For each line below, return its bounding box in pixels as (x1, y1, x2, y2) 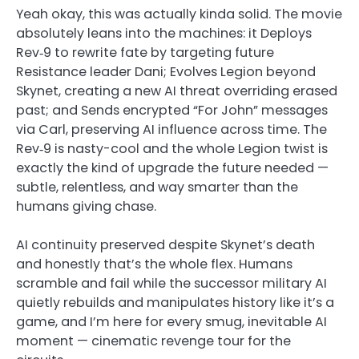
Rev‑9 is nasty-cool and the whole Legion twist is (16, 139, 328, 159)
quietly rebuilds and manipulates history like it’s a (16, 293, 334, 313)
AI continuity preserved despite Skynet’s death (16, 236, 315, 255)
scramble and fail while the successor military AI (16, 274, 327, 293)
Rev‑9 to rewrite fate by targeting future (16, 43, 274, 63)
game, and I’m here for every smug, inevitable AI (16, 313, 327, 332)
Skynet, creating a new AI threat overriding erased (16, 82, 337, 101)
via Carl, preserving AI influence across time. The (16, 120, 327, 139)
